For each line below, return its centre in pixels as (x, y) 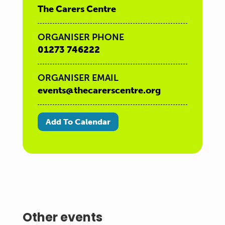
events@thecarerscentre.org (99, 91)
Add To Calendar (78, 122)
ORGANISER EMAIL (78, 78)
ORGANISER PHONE (81, 37)
